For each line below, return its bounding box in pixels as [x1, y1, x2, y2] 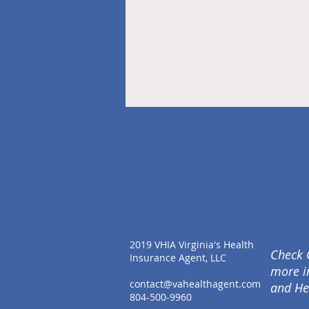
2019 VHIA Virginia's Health [130, 238, 254, 251]
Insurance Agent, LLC [130, 251, 226, 264]
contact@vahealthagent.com [130, 277, 261, 290]
